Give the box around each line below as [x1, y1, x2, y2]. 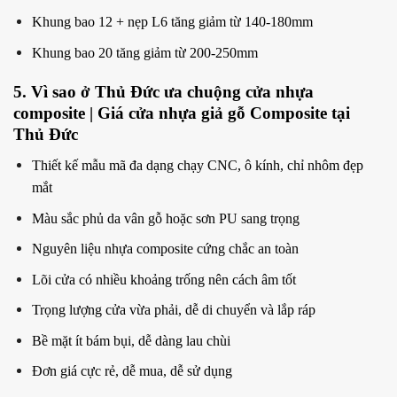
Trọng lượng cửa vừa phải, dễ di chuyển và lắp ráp [31, 302, 315, 318]
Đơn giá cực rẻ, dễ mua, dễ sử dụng [31, 363, 232, 379]
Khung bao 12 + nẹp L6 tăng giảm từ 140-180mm [31, 13, 313, 29]
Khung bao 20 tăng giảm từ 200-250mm [31, 44, 258, 60]
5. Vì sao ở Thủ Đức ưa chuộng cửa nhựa [13, 82, 314, 102]
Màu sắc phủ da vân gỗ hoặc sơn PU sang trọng [31, 210, 300, 226]
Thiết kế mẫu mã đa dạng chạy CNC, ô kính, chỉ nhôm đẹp [31, 157, 363, 173]
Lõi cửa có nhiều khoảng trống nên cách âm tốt [31, 271, 296, 287]
